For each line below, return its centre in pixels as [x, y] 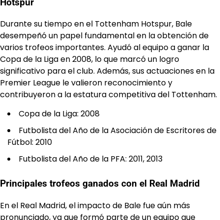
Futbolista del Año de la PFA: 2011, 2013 [91, 159]
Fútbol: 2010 [30, 142]
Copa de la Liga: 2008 [59, 114]
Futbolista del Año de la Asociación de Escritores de [118, 131]
